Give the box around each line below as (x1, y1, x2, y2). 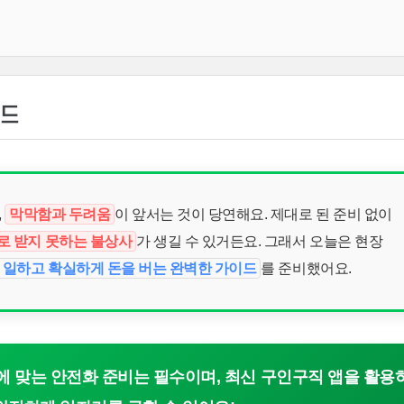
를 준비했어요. (261, 261, 352, 276)
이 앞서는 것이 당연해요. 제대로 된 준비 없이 (115, 207, 392, 222)
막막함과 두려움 (9, 207, 111, 222)
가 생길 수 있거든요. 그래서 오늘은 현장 (136, 234, 383, 249)
